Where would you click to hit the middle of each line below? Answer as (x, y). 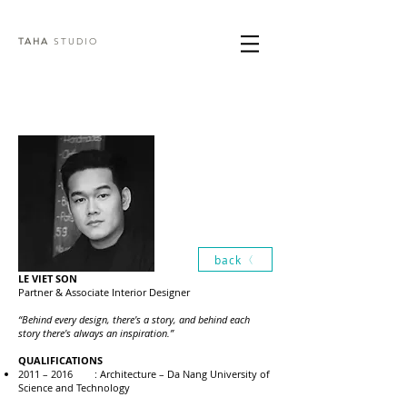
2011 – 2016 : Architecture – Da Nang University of (144, 374)
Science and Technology (74, 387)
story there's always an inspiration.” (96, 333)
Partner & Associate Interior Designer (104, 292)
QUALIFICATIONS (60, 360)
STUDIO (74, 41)
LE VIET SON (48, 278)
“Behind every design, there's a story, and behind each (134, 319)
